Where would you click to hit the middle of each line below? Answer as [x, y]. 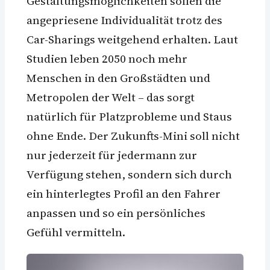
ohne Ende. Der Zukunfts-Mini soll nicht [133, 135]
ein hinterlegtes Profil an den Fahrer [124, 193]
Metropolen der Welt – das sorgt [111, 97]
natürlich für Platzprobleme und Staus [129, 116]
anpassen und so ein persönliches [116, 212]
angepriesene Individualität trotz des [124, 20]
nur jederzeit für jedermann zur [112, 155]
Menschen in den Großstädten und [118, 77]
